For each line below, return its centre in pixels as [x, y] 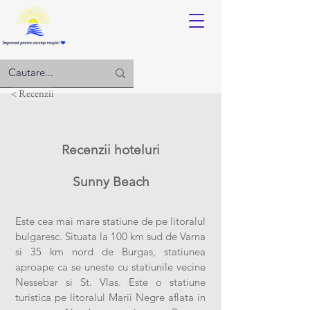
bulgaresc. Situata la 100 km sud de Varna [110, 236]
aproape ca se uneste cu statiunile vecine [110, 267]
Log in [202, 74]
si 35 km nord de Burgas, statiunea [110, 252]
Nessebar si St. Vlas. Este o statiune [110, 282]
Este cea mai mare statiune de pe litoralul [110, 221]
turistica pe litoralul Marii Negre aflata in [110, 297]
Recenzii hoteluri [111, 150]
